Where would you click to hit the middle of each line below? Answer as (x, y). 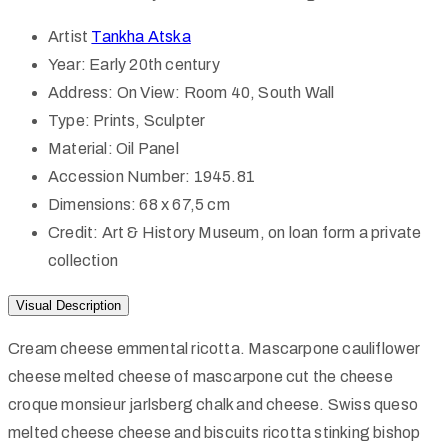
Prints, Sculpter (149, 120)
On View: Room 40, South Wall (225, 92)
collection (83, 260)
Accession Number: (119, 176)
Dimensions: (92, 204)
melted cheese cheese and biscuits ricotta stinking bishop (214, 432)
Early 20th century (154, 64)
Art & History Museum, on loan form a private (261, 232)
